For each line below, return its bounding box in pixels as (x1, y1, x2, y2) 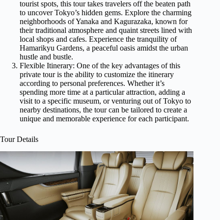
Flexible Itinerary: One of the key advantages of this (20, 61, 180, 70)
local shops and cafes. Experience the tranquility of (20, 35, 177, 44)
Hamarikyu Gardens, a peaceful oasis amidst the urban (20, 44, 188, 53)
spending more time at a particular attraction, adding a (20, 88, 185, 97)
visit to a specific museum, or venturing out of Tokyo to (20, 97, 191, 106)
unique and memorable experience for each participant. (20, 114, 189, 123)
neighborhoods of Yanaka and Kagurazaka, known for (20, 17, 188, 26)
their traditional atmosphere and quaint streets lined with (20, 26, 192, 35)
